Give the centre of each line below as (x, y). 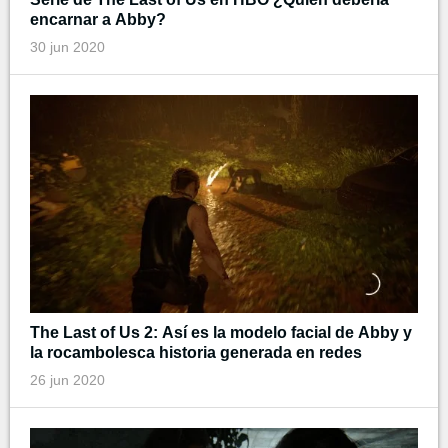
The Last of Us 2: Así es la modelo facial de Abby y (221, 332)
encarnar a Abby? (98, 19)
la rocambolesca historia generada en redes (196, 352)
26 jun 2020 (67, 379)
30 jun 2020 (67, 46)
